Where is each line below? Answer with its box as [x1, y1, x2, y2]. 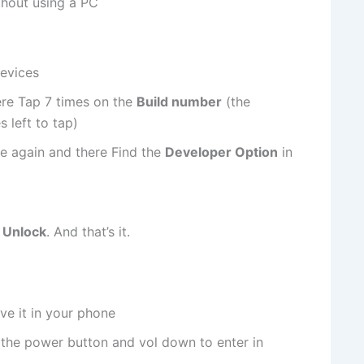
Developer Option [165, 143, 278, 160]
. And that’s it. [46, 223, 130, 240]
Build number [136, 93, 222, 110]
